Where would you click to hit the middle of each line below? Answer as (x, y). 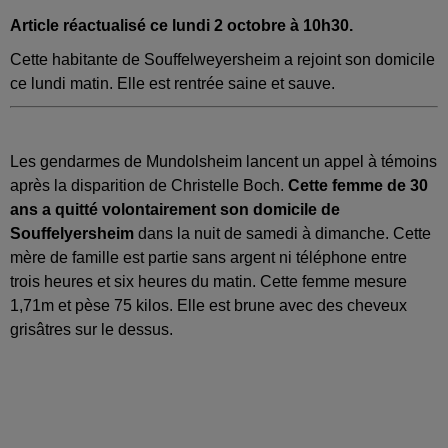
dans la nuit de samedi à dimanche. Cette (282, 234)
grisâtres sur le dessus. (91, 330)
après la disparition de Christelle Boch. (149, 186)
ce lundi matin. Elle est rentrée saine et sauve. (172, 84)
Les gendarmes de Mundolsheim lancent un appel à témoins (223, 162)
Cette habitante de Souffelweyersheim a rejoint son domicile (222, 60)
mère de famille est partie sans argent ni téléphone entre (208, 258)
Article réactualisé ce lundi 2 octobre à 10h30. (181, 26)
